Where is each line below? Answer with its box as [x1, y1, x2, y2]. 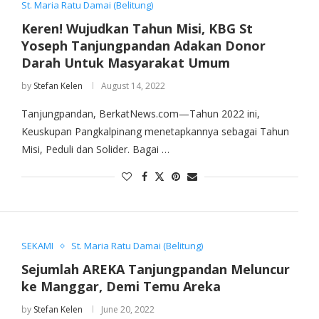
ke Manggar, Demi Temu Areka [21, 278, 221, 296]
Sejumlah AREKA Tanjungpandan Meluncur [21, 261, 290, 278]
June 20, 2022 [100, 303, 155, 316]
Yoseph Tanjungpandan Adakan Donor [21, 37, 266, 55]
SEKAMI [21, 239, 53, 253]
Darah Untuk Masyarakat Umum [21, 54, 230, 72]
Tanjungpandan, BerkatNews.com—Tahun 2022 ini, [21, 107, 260, 121]
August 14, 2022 [100, 80, 165, 93]
